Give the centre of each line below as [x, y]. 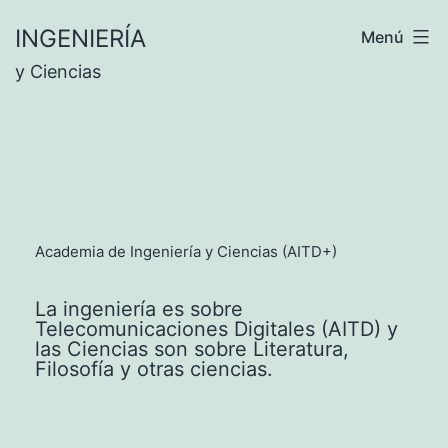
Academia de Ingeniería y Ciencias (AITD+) [186, 251]
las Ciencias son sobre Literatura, [192, 348]
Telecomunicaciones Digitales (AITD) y [216, 328]
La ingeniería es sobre [139, 308]
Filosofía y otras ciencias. [154, 368]
